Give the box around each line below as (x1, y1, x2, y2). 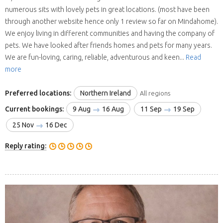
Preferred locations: (5, 89, 71, 98)
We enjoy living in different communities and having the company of (5, 29, 215, 37)
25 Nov (12, 121, 35, 129)
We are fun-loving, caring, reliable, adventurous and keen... (5, 53, 186, 61)
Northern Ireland (80, 89, 131, 98)
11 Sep (140, 105, 163, 113)
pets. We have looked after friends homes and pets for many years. (5, 41, 212, 49)
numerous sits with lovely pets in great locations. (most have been (5, 5, 210, 13)
